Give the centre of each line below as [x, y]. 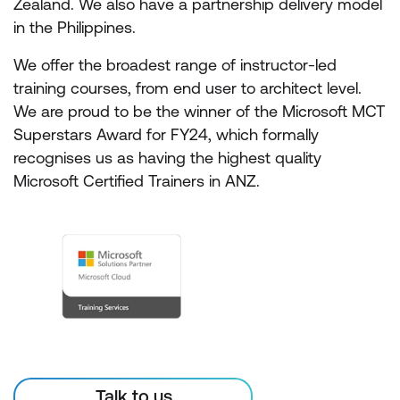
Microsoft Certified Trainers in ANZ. [137, 181]
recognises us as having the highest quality [167, 158]
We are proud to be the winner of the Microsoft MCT [199, 111]
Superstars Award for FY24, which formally [166, 134]
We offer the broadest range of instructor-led [175, 65]
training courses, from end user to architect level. [190, 88]
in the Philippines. [75, 27]
